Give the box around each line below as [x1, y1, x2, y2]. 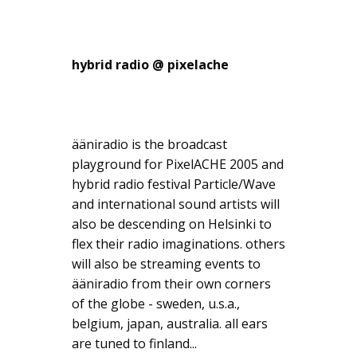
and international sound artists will [72, 195, 280, 214]
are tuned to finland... [72, 335, 197, 353]
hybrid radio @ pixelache [72, 56, 229, 74]
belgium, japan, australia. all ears [72, 315, 268, 333]
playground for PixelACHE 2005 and [72, 155, 284, 174]
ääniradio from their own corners [72, 275, 271, 293]
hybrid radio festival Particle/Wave [72, 175, 276, 194]
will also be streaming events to [72, 255, 261, 273]
